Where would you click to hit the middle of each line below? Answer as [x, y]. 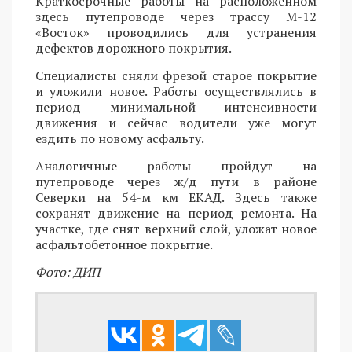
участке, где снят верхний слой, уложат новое [176, 229]
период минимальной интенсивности [176, 107]
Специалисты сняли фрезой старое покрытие [176, 76]
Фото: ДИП [68, 272]
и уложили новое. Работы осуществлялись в [176, 92]
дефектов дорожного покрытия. [134, 48]
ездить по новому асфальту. [120, 139]
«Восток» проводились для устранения [176, 33]
